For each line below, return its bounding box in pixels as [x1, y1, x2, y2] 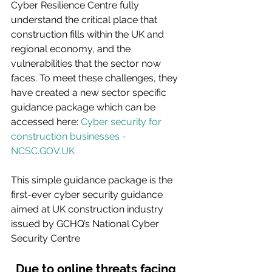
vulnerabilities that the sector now [11, 58, 163, 70]
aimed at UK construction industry [11, 203, 166, 216]
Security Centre [11, 233, 80, 245]
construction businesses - [11, 131, 129, 143]
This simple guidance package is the [11, 174, 175, 186]
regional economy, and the [11, 43, 133, 55]
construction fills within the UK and [11, 29, 166, 41]
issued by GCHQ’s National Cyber [11, 218, 161, 230]
